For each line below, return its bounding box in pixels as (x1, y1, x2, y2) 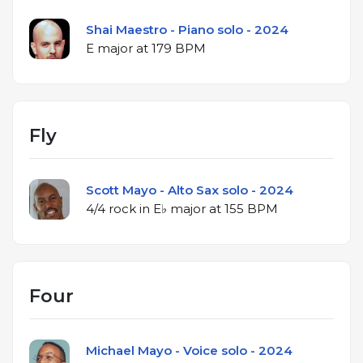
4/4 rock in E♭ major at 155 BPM (209, 200, 278, 216)
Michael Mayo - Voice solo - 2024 (86, 342, 293, 358)
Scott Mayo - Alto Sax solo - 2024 (86, 181, 293, 198)
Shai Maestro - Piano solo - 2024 (86, 21, 288, 37)
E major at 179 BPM (136, 40, 206, 56)
